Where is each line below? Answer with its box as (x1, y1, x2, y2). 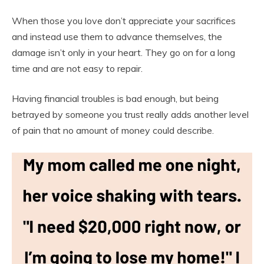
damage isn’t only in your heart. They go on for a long (12, 47, 235, 58)
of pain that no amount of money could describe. (12, 124, 214, 136)
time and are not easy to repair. (12, 62, 143, 74)
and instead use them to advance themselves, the (12, 31, 222, 42)
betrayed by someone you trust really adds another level (12, 108, 249, 120)
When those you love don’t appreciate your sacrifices (12, 15, 236, 27)
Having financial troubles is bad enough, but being (12, 93, 219, 104)
